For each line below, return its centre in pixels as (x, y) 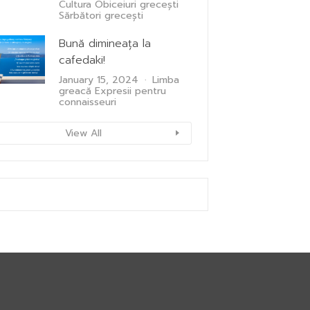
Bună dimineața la (105, 43)
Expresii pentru (130, 91)
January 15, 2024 (99, 80)
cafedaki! (82, 60)
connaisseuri (88, 102)
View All (83, 133)
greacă (75, 91)
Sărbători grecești (101, 15)
